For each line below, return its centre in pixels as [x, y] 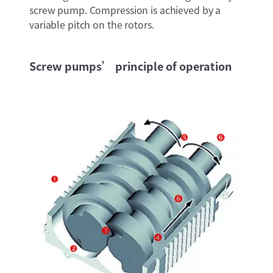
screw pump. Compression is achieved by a [125, 9]
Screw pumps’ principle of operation [131, 66]
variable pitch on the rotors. [92, 24]
